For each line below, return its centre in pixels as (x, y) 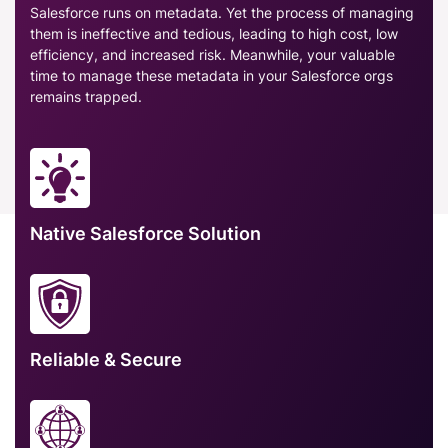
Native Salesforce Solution (145, 233)
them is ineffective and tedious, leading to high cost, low (214, 33)
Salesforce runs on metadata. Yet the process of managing (222, 12)
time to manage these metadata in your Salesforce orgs (211, 75)
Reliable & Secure (106, 359)
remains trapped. (86, 96)
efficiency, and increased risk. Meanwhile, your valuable (212, 54)
